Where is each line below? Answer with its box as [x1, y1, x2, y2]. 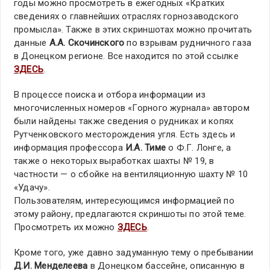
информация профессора [14, 142, 125, 154]
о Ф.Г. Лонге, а [165, 142, 231, 154]
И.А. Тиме [125, 142, 166, 154]
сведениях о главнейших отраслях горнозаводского [14, 11, 239, 22]
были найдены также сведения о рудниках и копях [14, 116, 234, 127]
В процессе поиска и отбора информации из [14, 89, 206, 101]
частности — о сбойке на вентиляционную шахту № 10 [14, 169, 248, 180]
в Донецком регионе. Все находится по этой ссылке [14, 51, 239, 62]
